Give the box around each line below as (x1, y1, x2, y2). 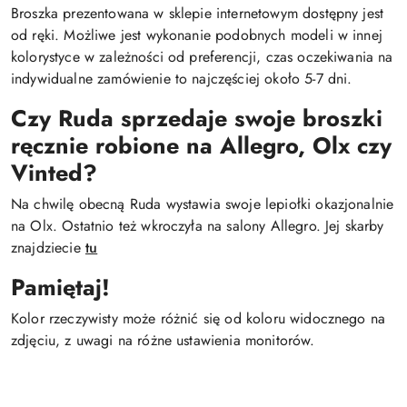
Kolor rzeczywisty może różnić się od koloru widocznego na (11, 308, 386, 329)
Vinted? (11, 156, 97, 189)
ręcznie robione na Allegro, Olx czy (11, 129, 392, 162)
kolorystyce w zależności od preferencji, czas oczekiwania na (11, 46, 393, 67)
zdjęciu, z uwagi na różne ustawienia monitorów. (11, 330, 315, 351)
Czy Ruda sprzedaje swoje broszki (11, 102, 382, 134)
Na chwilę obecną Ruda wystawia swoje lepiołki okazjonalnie (11, 194, 394, 214)
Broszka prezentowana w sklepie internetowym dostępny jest (11, 3, 384, 24)
